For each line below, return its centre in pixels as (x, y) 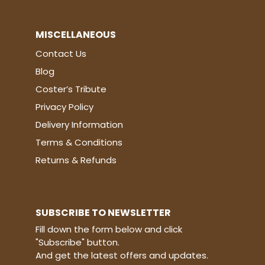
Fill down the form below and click (109, 230)
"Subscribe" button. (77, 243)
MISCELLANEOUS (76, 35)
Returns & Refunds (76, 160)
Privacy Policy (64, 107)
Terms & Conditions (79, 143)
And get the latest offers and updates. (122, 256)
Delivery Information (79, 125)
